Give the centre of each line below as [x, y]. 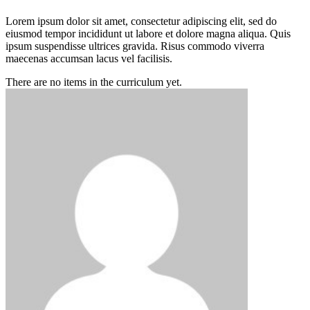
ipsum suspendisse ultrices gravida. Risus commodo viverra [135, 46]
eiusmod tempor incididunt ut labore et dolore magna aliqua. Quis [148, 34]
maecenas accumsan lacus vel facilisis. [89, 59]
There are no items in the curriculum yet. [94, 82]
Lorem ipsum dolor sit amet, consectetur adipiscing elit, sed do [141, 21]
